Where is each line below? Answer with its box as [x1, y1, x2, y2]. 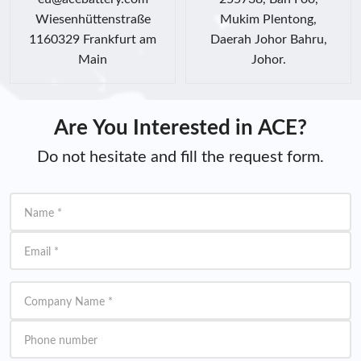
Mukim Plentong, [220, 12, 317, 26]
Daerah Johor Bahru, [210, 32, 327, 46]
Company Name [24, 296, 105, 308]
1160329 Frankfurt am [29, 32, 156, 46]
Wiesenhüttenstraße [35, 12, 151, 26]
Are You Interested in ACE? [54, 117, 307, 139]
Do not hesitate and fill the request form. [37, 148, 324, 165]
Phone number [24, 334, 98, 346]
